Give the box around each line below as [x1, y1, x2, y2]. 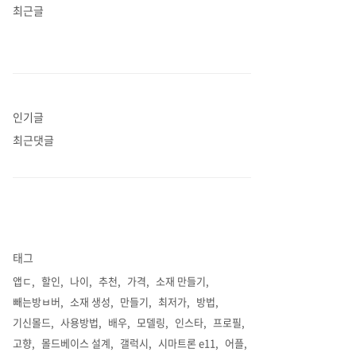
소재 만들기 [156, 273, 206, 288]
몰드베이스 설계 [41, 335, 110, 350]
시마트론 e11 [158, 335, 215, 350]
